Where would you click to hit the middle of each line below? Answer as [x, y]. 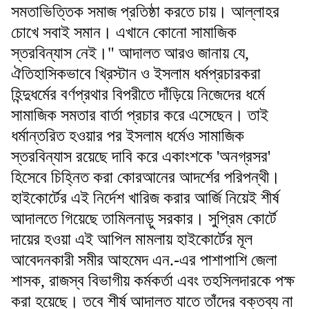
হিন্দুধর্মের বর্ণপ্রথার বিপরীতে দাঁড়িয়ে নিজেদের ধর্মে [138, 94]
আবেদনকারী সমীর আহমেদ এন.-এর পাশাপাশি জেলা [144, 260]
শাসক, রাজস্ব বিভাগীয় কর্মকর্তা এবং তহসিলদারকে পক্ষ [153, 280]
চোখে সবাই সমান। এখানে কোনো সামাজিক [124, 32]
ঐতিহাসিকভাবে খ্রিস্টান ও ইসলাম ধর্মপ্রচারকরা [136, 73]
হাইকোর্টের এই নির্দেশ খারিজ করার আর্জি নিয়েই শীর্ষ [145, 198]
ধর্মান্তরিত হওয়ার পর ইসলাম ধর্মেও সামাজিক [128, 136]
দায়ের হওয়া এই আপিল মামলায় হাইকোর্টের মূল [132, 239]
